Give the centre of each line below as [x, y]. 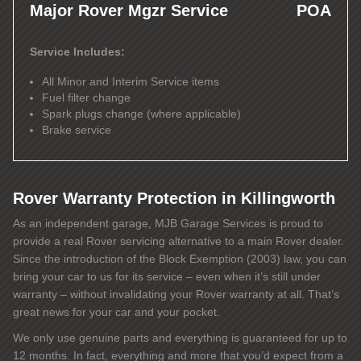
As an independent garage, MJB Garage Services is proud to [168, 223]
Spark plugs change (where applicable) [141, 114]
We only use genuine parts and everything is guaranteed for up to [180, 338]
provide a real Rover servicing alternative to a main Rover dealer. [178, 241]
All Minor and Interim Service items [131, 81]
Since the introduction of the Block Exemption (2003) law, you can [180, 259]
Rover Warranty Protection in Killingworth [174, 198]
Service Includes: [77, 52]
